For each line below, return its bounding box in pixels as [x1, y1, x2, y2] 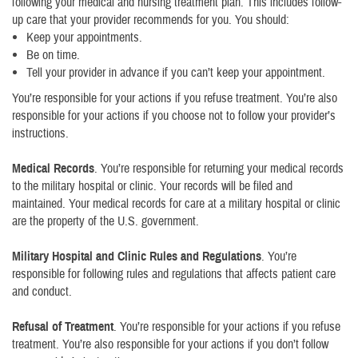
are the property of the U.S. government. [12, 213, 199, 229]
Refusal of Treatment [12, 319, 113, 335]
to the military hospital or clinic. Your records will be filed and [12, 178, 292, 194]
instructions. [12, 125, 69, 141]
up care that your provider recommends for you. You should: [12, 12, 289, 28]
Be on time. [26, 47, 80, 63]
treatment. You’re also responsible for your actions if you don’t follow [12, 336, 328, 352]
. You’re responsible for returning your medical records [94, 161, 344, 177]
